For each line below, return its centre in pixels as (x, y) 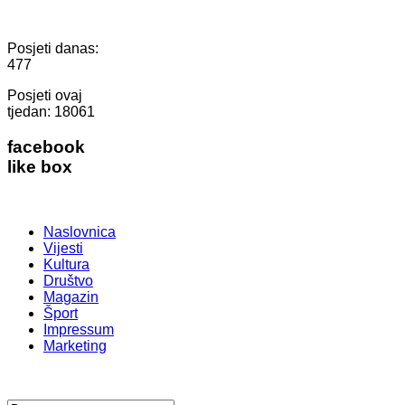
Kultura (66, 265)
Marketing (75, 346)
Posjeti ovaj (45, 95)
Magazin (71, 297)
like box (40, 166)
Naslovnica (80, 232)
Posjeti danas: (53, 48)
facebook (46, 146)
